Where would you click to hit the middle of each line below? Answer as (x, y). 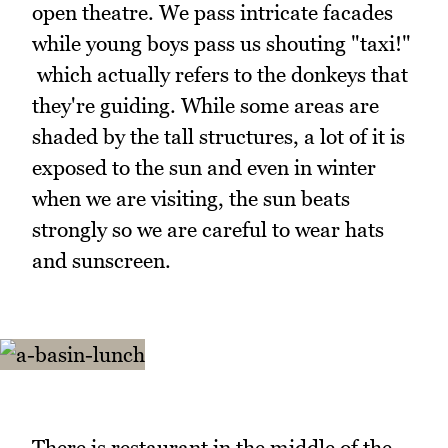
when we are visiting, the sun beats (191, 199)
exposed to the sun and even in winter (204, 168)
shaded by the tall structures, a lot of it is (218, 137)
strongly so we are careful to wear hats (208, 230)
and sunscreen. (101, 261)
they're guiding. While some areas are (205, 106)
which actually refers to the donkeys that (220, 75)
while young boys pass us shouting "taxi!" (221, 44)
